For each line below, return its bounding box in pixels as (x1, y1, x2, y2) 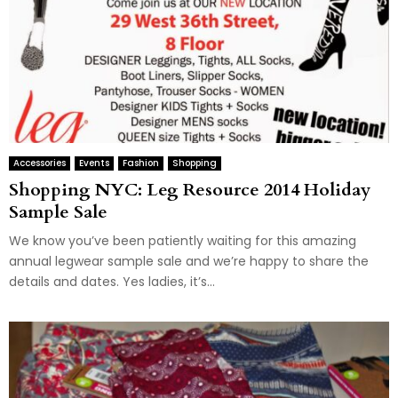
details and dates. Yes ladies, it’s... (9, 272, 215, 291)
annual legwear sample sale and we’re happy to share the (9, 251, 369, 270)
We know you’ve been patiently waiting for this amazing (9, 231, 356, 250)
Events (79, 155, 109, 170)
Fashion (123, 155, 159, 170)
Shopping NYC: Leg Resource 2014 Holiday (9, 177, 370, 202)
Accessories (13, 155, 66, 170)
